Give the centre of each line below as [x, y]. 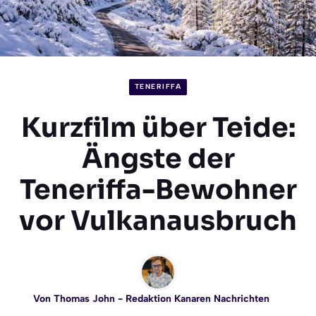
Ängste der [158, 158]
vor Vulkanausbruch [158, 220]
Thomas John [84, 298]
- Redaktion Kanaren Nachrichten [192, 298]
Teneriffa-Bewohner [158, 189]
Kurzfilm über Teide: [158, 127]
